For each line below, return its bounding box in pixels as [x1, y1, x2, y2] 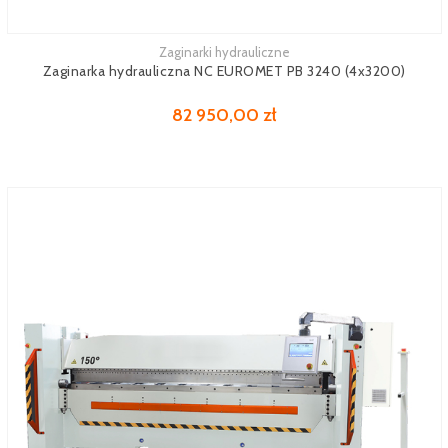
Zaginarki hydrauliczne [158, 44, 290, 60]
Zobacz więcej [7, 47, 91, 63]
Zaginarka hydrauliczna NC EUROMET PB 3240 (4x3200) [42, 62, 406, 80]
